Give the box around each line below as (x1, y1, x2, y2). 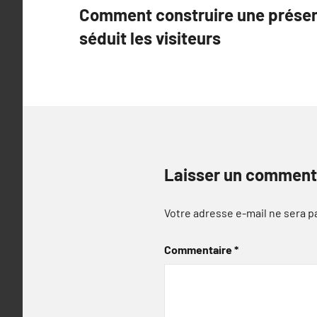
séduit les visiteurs (79, 27, 221, 48)
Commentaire (164, 242, 234, 256)
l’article (79, 38, 145, 63)
